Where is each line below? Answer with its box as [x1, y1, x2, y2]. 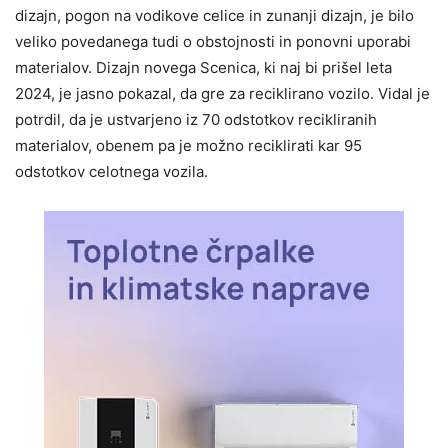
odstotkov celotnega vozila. [15, 161, 208, 181]
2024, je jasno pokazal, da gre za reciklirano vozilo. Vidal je [15, 83, 430, 103]
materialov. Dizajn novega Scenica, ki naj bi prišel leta [15, 57, 392, 77]
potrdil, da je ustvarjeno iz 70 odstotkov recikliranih [15, 109, 377, 129]
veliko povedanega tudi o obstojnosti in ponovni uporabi [15, 31, 411, 51]
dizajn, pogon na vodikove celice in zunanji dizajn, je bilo [15, 5, 414, 25]
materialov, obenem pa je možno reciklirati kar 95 [15, 135, 362, 155]
